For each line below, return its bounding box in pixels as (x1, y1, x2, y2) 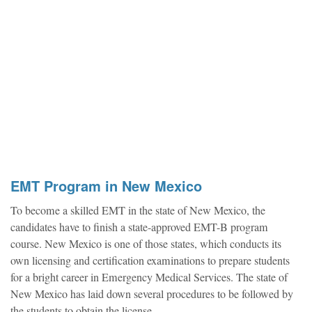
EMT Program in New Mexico (10, 175, 202, 196)
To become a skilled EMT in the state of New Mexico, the (10, 203, 265, 219)
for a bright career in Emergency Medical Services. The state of (10, 270, 288, 286)
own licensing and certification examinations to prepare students (10, 253, 290, 269)
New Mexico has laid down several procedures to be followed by (10, 286, 293, 302)
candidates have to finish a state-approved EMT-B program (10, 219, 268, 235)
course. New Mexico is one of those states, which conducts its (10, 236, 281, 252)
